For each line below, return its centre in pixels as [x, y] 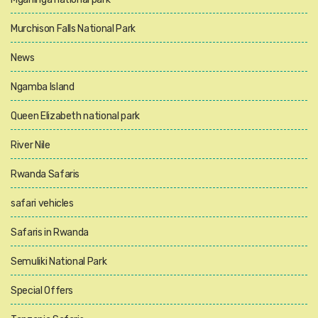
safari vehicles [42, 203]
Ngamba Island [43, 87]
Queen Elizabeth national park [75, 116]
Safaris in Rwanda [50, 232]
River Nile [31, 145]
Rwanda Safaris [45, 174]
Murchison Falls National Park [73, 28]
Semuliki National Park [59, 261]
